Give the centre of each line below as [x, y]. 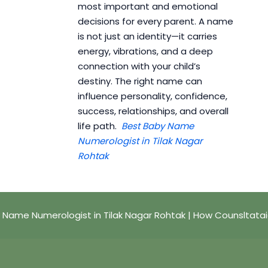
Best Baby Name [157, 126]
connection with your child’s [139, 66]
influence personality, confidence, [152, 96]
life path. [99, 126]
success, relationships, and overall [153, 111]
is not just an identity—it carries [147, 36]
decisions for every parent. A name [155, 22]
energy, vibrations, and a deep [145, 51]
